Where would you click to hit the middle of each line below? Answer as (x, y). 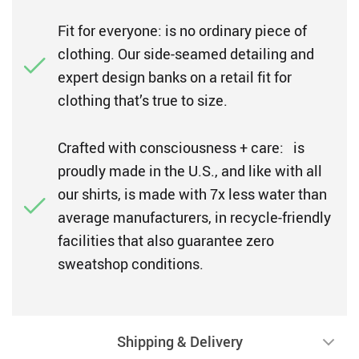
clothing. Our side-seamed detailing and (186, 54)
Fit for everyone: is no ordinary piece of (182, 30)
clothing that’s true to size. (143, 100)
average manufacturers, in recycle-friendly (194, 217)
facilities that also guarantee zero (166, 240)
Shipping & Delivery (179, 341)
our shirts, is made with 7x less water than (192, 194)
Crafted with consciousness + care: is (181, 147)
